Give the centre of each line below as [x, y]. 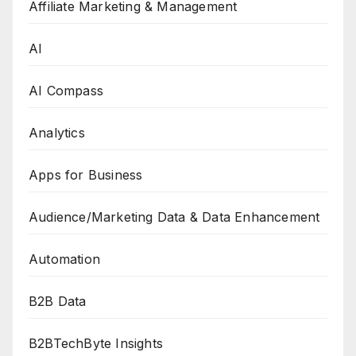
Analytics [57, 133]
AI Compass [66, 91]
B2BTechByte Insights [96, 344]
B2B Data [58, 302]
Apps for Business [86, 175]
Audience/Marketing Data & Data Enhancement [174, 217]
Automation [64, 259]
